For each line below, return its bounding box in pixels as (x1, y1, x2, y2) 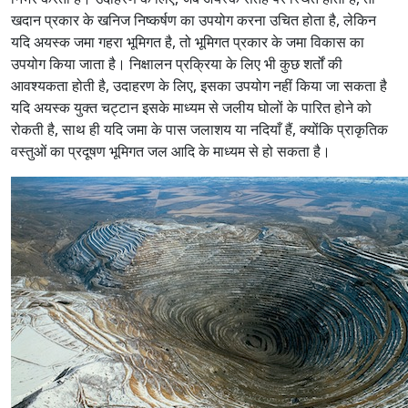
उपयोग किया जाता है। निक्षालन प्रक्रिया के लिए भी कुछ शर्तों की (11, 54, 342, 74)
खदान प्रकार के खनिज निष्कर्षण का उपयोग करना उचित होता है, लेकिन (11, 10, 376, 30)
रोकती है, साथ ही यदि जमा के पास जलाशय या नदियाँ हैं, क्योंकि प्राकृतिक (11, 119, 388, 139)
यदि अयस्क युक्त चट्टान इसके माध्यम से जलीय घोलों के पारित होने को (11, 97, 372, 117)
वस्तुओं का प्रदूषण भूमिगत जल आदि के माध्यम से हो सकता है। (11, 141, 331, 161)
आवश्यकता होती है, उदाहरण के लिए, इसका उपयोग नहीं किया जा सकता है (11, 76, 387, 96)
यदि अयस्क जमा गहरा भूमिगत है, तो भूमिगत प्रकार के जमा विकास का (11, 32, 364, 52)
